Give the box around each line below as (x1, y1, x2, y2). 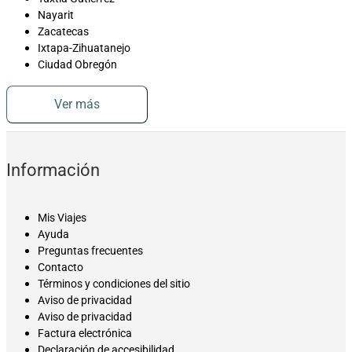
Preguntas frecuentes (38, 244, 143, 257)
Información (6, 160, 100, 181)
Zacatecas (38, 24, 89, 38)
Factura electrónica (38, 327, 132, 339)
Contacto (38, 261, 83, 273)
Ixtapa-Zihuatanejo (38, 41, 130, 54)
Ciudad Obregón (38, 57, 117, 71)
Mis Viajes (38, 211, 86, 224)
